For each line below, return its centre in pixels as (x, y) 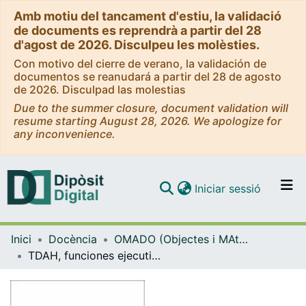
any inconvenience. (65, 134)
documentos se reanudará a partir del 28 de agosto (148, 76)
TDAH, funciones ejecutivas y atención (156, 255)
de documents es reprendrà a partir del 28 (138, 30)
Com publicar (179, 266)
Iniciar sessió (228, 188)
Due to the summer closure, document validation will (151, 108)
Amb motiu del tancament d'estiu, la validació (148, 16)
